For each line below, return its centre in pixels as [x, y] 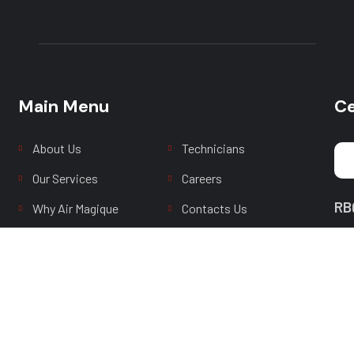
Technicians [213, 148]
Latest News [216, 238]
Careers [201, 178]
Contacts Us [214, 208]
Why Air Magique [76, 208]
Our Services [66, 178]
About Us [57, 148]
